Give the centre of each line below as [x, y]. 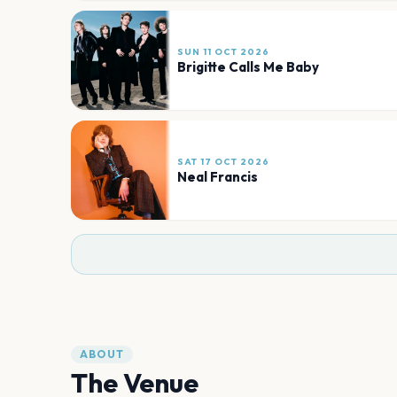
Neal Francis [218, 176]
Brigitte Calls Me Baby [248, 66]
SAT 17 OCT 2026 [223, 161]
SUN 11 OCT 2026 [223, 51]
